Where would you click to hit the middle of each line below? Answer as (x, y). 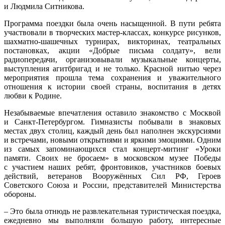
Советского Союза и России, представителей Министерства (113, 185)
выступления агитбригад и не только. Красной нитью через (113, 68)
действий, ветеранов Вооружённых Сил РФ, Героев (113, 176)
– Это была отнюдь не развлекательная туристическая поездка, (113, 211)
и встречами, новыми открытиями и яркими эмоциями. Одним (113, 140)
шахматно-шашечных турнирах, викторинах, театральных (113, 41)
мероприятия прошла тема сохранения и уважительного (113, 77)
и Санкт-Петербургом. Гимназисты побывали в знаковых (113, 122)
